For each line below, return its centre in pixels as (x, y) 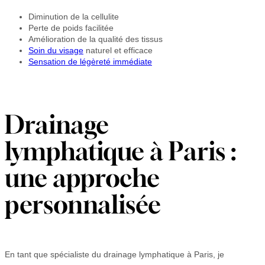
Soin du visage (56, 50)
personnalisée (83, 205)
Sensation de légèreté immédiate (90, 61)
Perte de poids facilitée (71, 28)
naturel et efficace (118, 50)
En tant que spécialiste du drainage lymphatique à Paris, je (114, 254)
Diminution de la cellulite (74, 16)
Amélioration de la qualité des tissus (96, 39)
